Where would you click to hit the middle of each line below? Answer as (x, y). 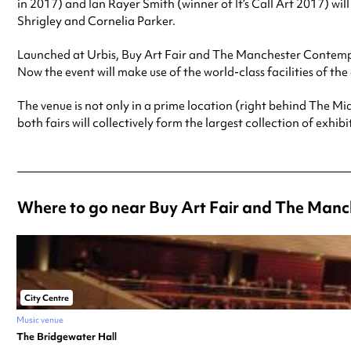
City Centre (47, 297)
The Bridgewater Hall (67, 336)
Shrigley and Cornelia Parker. (96, 21)
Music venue (40, 319)
